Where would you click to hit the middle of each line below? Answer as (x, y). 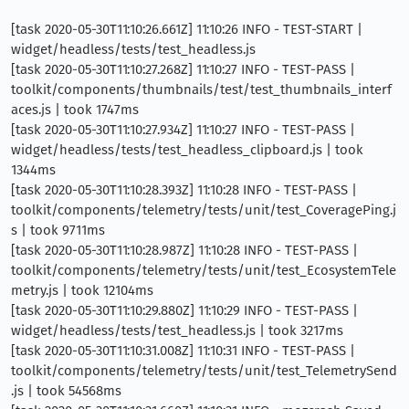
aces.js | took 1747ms (75, 109)
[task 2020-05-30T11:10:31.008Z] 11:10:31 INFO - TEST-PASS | (183, 350)
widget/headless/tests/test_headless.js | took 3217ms (177, 330)
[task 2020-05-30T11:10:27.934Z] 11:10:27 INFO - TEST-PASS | (183, 129)
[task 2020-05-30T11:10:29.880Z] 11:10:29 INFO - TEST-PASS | (184, 310)
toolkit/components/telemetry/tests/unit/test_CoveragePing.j (204, 210)
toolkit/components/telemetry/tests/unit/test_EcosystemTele (204, 270)
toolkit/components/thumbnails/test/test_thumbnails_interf (201, 89)
